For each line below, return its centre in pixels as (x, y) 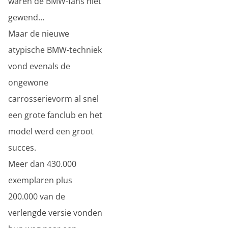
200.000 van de (37, 196)
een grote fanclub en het (55, 115)
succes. (22, 148)
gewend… (26, 17)
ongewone (28, 82)
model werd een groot (51, 131)
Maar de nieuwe (39, 34)
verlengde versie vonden (55, 213)
